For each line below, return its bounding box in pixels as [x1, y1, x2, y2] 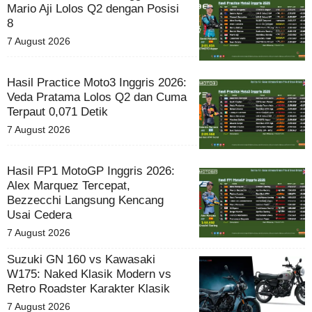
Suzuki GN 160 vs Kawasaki [7, 252, 155, 266]
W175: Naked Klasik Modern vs [7, 267, 171, 281]
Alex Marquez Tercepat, [7, 178, 130, 192]
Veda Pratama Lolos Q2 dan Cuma [7, 90, 187, 104]
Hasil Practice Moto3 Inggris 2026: [7, 75, 187, 89]
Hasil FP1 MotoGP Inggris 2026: [7, 164, 175, 178]
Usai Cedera [7, 208, 72, 221]
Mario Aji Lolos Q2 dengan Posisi [7, 1, 179, 15]
